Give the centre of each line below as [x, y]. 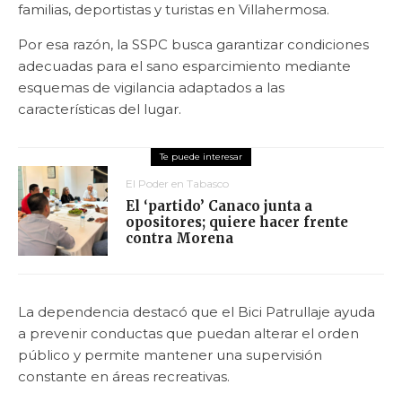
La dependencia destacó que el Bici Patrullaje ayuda [197, 311]
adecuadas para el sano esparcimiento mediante [184, 66]
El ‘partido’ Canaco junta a [219, 205]
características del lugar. [100, 109]
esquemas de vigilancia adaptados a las [151, 87]
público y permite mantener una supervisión [170, 354]
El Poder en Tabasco [177, 183]
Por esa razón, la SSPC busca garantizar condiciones [193, 44]
